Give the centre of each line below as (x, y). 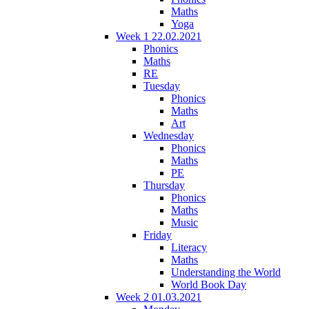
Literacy (189, 247)
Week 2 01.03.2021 (159, 297)
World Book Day (209, 284)
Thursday (164, 185)
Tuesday (162, 86)
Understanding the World (226, 272)
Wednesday (169, 135)
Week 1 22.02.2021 (159, 36)
